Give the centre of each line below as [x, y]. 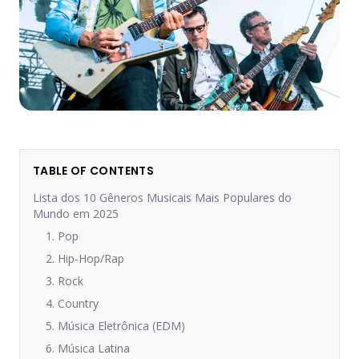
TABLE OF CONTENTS [93, 171]
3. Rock [65, 281]
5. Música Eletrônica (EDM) [115, 326]
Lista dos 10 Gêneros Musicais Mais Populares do [162, 198]
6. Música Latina [88, 348]
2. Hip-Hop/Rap [85, 258]
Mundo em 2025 [76, 214]
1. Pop [62, 236]
